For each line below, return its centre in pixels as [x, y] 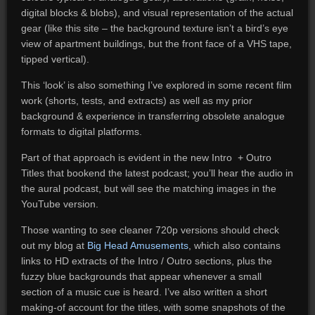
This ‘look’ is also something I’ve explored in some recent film [156, 85]
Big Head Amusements [137, 245]
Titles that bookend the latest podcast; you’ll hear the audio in [157, 173]
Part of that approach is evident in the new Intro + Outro [146, 157]
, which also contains [234, 245]
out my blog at [54, 245]
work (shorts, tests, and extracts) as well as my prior [136, 101]
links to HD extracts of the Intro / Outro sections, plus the [146, 261]
